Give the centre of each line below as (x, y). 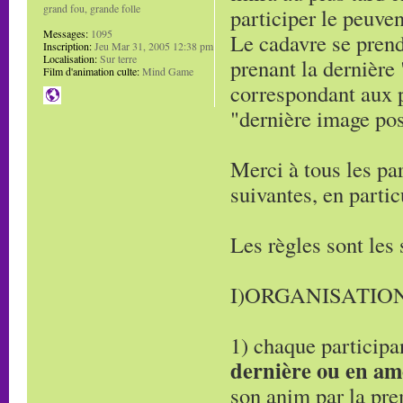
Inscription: (67, 46)
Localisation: (70, 58)
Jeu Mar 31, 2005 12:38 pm (152, 46)
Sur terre (117, 58)
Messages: (66, 33)
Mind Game (166, 71)
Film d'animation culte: (91, 71)
